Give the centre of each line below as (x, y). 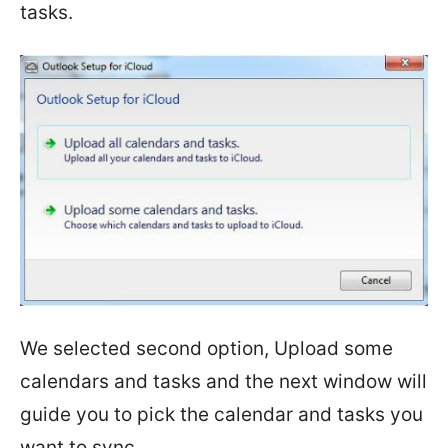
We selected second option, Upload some (206, 349)
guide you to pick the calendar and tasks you (221, 415)
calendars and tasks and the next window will (223, 382)
